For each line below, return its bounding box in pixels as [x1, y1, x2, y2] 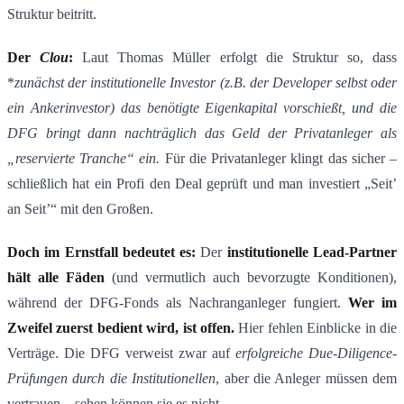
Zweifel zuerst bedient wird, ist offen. [7, 320, 234, 336]
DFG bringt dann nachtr [7, 125, 161, 142]
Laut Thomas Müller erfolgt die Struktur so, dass [73, 50, 398, 66]
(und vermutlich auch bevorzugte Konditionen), [105, 270, 397, 286]
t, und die [338, 100, 398, 116]
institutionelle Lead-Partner [226, 244, 398, 261]
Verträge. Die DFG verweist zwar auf [7, 345, 235, 362]
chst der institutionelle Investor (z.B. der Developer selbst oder [41, 75, 397, 91]
